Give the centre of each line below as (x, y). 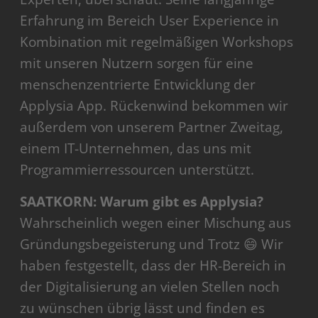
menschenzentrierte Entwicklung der (138, 85)
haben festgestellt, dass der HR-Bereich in (153, 266)
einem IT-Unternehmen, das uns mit (136, 149)
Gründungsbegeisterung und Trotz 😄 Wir (152, 245)
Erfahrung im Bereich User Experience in (150, 21)
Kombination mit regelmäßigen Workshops (157, 42)
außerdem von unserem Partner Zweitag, (152, 127)
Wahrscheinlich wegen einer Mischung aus (156, 223)
